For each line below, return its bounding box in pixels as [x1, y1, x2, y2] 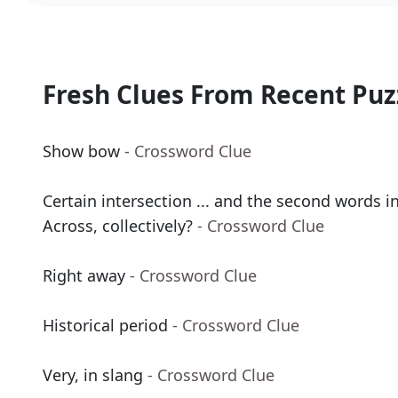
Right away [43, 265, 125, 287]
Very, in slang [43, 364, 143, 386]
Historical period [43, 314, 168, 337]
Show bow [43, 140, 120, 163]
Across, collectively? [43, 215, 193, 237]
